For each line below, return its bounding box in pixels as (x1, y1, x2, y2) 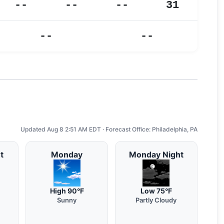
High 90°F (49, 186, 84, 195)
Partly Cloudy (135, 196, 177, 204)
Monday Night (128, 149, 183, 159)
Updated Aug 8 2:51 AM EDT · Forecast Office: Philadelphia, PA (20, 125, 197, 133)
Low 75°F (140, 186, 172, 195)
